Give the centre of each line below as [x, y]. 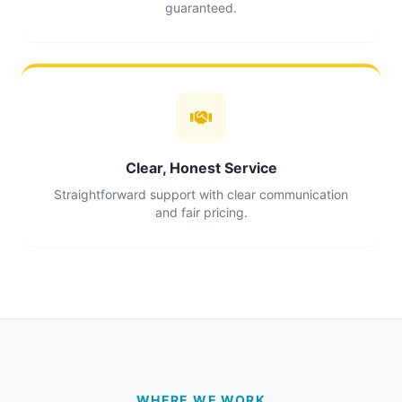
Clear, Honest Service [201, 168]
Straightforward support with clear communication [201, 194]
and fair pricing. [201, 212]
